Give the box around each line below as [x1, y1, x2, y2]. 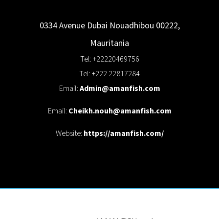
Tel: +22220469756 [80, 54, 139, 65]
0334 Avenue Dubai [39, 20, 108, 32]
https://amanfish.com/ [83, 129, 164, 139]
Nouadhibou [109, 20, 154, 32]
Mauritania [90, 38, 129, 49]
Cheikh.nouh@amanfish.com [68, 106, 172, 117]
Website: [55, 129, 84, 139]
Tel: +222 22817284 [79, 69, 140, 80]
